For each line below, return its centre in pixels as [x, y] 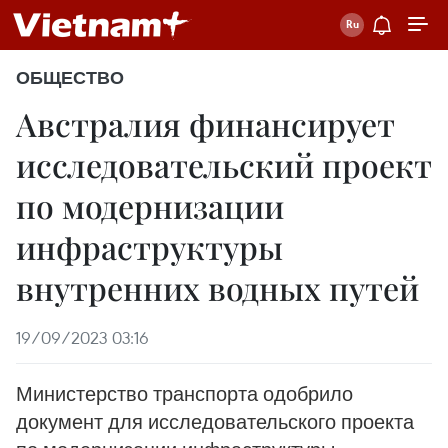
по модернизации [150, 205]
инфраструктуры [149, 246]
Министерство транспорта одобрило [184, 393]
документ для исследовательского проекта [215, 421]
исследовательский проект [224, 164]
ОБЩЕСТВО [70, 78]
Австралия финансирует [205, 123]
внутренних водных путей [217, 287]
